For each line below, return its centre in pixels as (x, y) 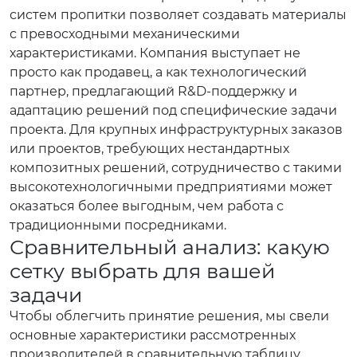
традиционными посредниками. (118, 225)
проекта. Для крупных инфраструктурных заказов (176, 129)
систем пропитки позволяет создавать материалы (178, 15)
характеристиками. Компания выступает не (155, 53)
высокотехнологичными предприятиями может (171, 187)
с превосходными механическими (125, 34)
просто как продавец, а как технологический (158, 72)
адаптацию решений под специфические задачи (173, 110)
